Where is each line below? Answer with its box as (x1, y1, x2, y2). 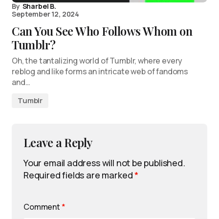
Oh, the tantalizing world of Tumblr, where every (12, 55, 183, 66)
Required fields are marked (23, 169, 135, 181)
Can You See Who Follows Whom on (12, 23, 193, 39)
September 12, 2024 (12, 9, 80, 19)
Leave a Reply (23, 134, 93, 150)
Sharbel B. (22, 1, 56, 11)
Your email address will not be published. (23, 157, 185, 169)
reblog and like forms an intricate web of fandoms (12, 66, 189, 77)
